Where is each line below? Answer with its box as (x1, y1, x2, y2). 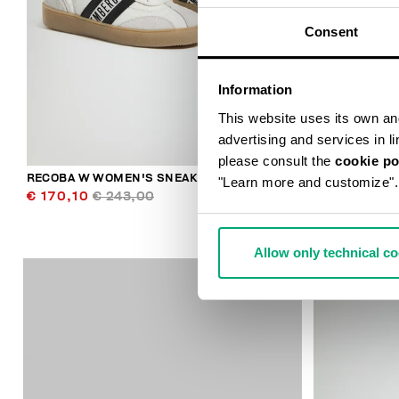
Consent (305, 23, 358, 39)
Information (217, 82, 293, 98)
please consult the (217, 152, 335, 168)
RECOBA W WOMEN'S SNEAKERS (26, 172, 222, 184)
